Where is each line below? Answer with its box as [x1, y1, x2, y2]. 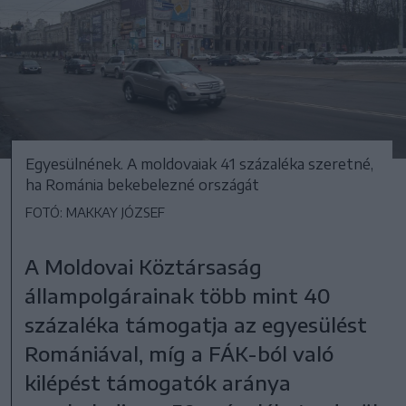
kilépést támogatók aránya [24, 369, 292, 395]
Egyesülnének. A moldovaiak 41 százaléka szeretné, [25, 154, 373, 173]
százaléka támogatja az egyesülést [24, 311, 368, 337]
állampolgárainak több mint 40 [24, 282, 332, 308]
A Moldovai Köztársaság [24, 253, 263, 279]
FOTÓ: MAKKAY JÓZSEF [25, 204, 165, 220]
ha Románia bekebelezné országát [25, 175, 259, 194]
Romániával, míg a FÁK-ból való [24, 340, 334, 366]
